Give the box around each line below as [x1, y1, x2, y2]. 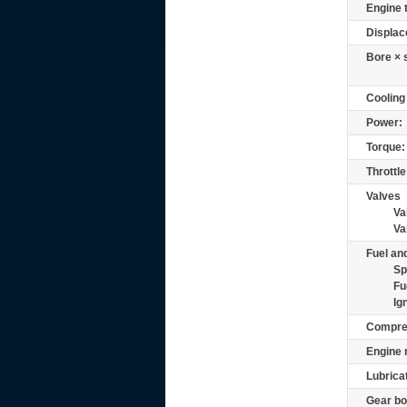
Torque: [366, 141, 405, 154]
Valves [366, 190, 401, 203]
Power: [366, 116, 402, 129]
